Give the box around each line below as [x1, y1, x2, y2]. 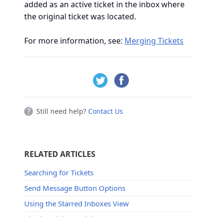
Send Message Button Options [24, 183, 125, 193]
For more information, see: [24, 35, 124, 46]
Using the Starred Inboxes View [24, 199, 129, 209]
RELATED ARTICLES [24, 149, 95, 160]
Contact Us [88, 107, 123, 116]
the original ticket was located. [24, 11, 136, 22]
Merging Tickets [124, 35, 184, 46]
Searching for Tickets [24, 168, 93, 178]
